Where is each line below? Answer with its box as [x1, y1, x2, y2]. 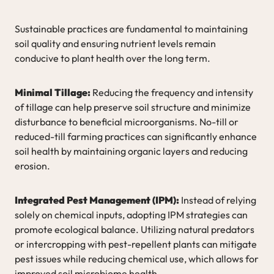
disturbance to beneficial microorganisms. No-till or [15, 115, 239, 128]
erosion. [15, 159, 50, 172]
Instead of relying [179, 193, 256, 206]
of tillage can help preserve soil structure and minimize [15, 100, 251, 113]
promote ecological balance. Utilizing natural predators [15, 223, 254, 235]
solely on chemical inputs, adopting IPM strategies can [15, 208, 248, 221]
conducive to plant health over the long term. [15, 51, 210, 64]
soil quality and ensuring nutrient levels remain [15, 37, 216, 50]
